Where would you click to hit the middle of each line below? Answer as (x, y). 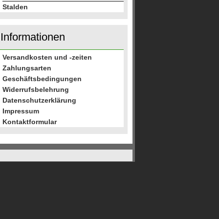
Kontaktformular (30, 122)
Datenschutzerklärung (39, 100)
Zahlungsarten (27, 68)
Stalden (15, 7)
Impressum (21, 111)
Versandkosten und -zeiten (47, 57)
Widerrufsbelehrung (36, 89)
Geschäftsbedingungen (42, 79)
